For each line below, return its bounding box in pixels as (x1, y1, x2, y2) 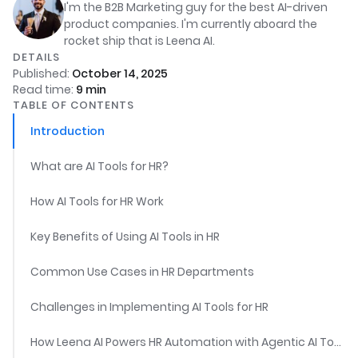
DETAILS (13, 50, 60, 65)
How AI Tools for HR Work (30, 193, 164, 209)
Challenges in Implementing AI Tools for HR (30, 299, 268, 315)
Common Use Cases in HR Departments (30, 264, 254, 280)
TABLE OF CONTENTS (13, 97, 134, 113)
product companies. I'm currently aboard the (64, 16, 317, 32)
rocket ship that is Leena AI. (64, 33, 215, 49)
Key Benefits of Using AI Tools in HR (30, 229, 220, 245)
